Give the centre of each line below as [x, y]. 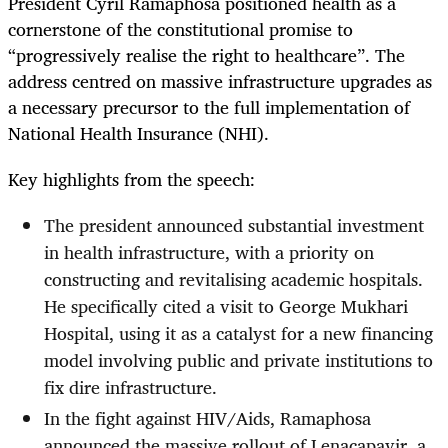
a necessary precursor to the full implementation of [209, 106]
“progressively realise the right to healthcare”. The [206, 54]
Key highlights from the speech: [131, 179]
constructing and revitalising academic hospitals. [233, 279]
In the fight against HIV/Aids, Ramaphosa [207, 417]
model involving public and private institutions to [238, 360]
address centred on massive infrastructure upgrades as [220, 80]
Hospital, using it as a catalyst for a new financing [238, 333]
